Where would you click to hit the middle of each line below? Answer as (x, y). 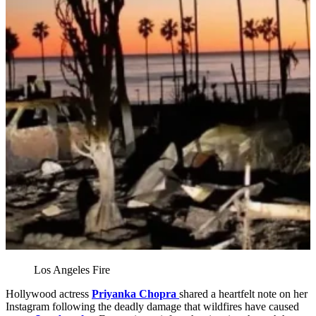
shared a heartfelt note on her (243, 293)
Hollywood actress (49, 293)
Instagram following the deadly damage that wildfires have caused (152, 306)
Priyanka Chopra (135, 293)
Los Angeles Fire (72, 269)
